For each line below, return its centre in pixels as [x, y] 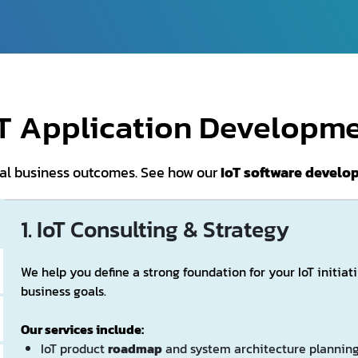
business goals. [63, 290]
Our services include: [82, 329]
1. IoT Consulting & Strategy [155, 229]
